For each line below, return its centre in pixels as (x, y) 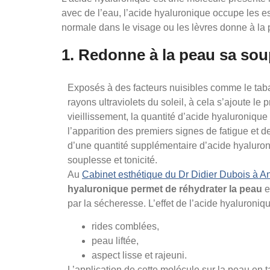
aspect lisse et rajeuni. (139, 256)
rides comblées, (125, 227)
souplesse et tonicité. (112, 160)
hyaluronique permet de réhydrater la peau (165, 189)
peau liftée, (115, 241)
